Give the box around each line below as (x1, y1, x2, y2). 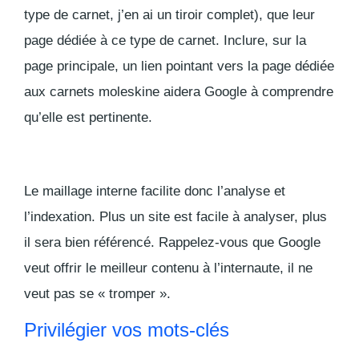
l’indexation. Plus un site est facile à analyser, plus (24, 208, 327, 224)
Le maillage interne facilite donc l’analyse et (24, 183, 285, 199)
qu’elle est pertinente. (24, 109, 152, 125)
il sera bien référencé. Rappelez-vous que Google (24, 234, 321, 250)
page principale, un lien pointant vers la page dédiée (24, 58, 334, 74)
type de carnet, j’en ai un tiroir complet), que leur (24, 6, 315, 22)
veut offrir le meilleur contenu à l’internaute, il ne (24, 260, 313, 276)
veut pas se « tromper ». (24, 285, 171, 301)
